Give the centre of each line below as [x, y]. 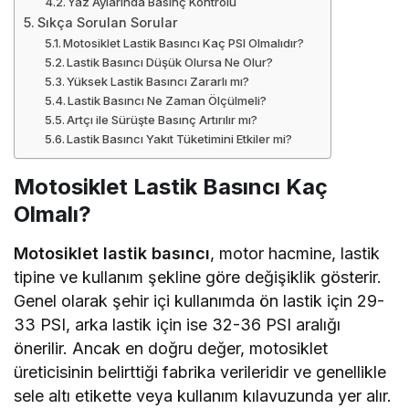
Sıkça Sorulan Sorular [107, 23]
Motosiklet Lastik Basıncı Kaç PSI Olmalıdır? [184, 43]
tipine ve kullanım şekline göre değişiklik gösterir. [198, 278]
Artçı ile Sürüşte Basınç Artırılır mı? [163, 120]
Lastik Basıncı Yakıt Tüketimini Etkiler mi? [180, 139]
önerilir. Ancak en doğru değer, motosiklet [171, 349]
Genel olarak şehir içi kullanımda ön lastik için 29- [199, 301]
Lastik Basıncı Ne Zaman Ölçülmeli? [168, 101]
